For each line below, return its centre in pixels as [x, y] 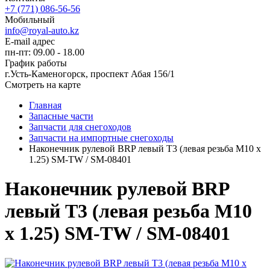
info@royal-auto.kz [42, 30]
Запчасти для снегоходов [80, 127]
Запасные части [61, 116]
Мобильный [30, 20]
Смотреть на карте [43, 85]
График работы [36, 63]
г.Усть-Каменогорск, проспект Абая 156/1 [90, 74]
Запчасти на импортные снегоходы [101, 138]
